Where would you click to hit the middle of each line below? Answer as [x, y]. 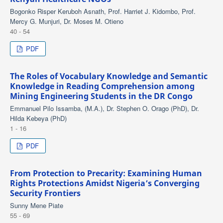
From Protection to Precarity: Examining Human [106, 173]
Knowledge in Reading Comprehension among [102, 86]
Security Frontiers [45, 193]
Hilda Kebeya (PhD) [38, 118]
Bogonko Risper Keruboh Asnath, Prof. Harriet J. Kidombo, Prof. [103, 11]
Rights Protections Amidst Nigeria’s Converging [105, 183]
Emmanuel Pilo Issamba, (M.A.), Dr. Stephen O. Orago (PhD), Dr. [104, 108]
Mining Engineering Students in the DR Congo [101, 96]
